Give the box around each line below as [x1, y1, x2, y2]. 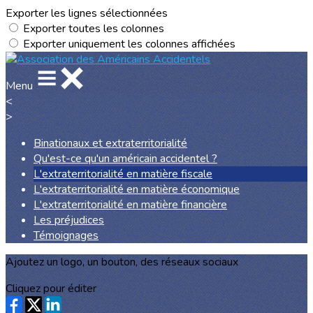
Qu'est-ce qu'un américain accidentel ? [34, 151, 217, 166]
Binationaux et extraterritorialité [34, 136, 187, 151]
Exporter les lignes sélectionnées [6, 6, 168, 21]
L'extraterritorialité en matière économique [34, 182, 240, 197]
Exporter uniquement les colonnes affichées [23, 36, 235, 52]
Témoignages [34, 228, 99, 243]
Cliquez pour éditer [6, 281, 96, 296]
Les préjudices [34, 212, 104, 228]
